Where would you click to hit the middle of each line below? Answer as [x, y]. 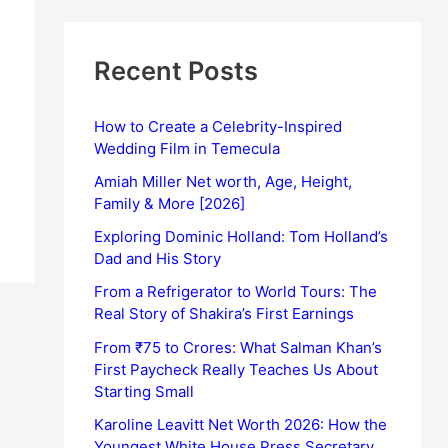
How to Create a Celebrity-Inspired [218, 126]
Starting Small [144, 391]
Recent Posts [176, 71]
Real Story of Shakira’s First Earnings [224, 314]
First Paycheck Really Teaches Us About [236, 369]
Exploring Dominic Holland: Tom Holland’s [241, 237]
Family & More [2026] [170, 203]
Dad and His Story [158, 259]
